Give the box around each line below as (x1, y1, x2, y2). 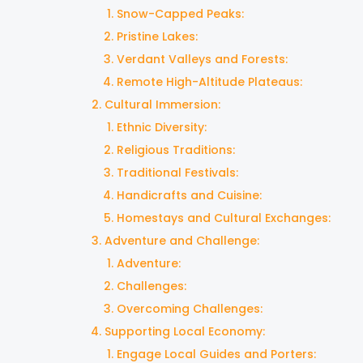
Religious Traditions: (117, 142, 235, 159)
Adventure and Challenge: (105, 233, 259, 250)
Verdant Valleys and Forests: (117, 51, 288, 68)
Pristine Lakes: (117, 28, 198, 45)
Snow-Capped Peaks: (117, 6, 244, 23)
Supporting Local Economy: (105, 323, 265, 340)
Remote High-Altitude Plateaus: (117, 74, 302, 91)
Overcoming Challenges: (117, 301, 263, 318)
